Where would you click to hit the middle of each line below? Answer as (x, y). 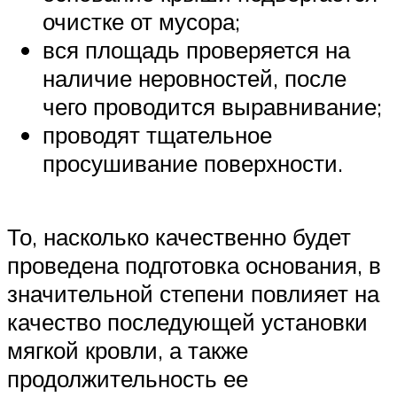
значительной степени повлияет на (193, 294)
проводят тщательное (157, 135)
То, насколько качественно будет (179, 237)
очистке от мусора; (141, 22)
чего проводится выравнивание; (212, 107)
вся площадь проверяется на (196, 50)
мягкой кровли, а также (128, 350)
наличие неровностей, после (195, 78)
